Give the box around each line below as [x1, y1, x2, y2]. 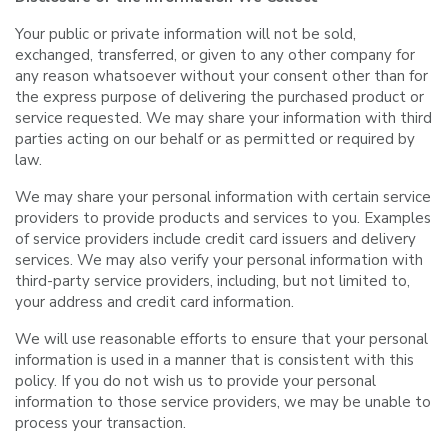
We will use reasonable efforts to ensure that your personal [15, 329, 428, 349]
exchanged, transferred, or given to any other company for [15, 45, 415, 65]
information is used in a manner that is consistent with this [15, 350, 414, 370]
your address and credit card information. [15, 292, 294, 312]
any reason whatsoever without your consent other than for [15, 66, 428, 86]
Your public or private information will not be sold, [15, 24, 356, 44]
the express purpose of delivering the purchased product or [15, 87, 424, 107]
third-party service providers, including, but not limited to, [15, 271, 410, 291]
